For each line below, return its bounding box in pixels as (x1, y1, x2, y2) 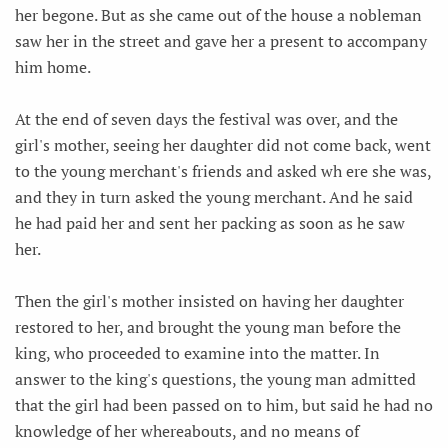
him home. (15, 55, 91, 78)
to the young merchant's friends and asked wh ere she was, (15, 159, 431, 182)
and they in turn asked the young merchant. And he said (15, 185, 413, 208)
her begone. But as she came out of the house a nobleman (15, 3, 422, 26)
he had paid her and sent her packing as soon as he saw (15, 211, 405, 234)
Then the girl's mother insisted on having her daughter (15, 289, 404, 312)
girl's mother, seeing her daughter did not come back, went (15, 133, 431, 156)
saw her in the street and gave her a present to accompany (15, 29, 427, 52)
